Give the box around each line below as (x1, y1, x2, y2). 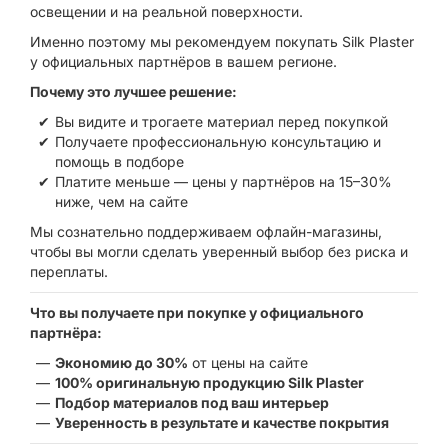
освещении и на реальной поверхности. (30, 3, 303, 20)
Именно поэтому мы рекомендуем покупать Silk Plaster (30, 33, 414, 50)
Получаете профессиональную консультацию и (55, 133, 381, 150)
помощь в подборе (55, 153, 184, 170)
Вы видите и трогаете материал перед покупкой (55, 113, 388, 130)
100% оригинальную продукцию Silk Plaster (55, 374, 364, 391)
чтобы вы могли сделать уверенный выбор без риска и (30, 243, 408, 260)
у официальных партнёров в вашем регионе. (30, 53, 337, 70)
